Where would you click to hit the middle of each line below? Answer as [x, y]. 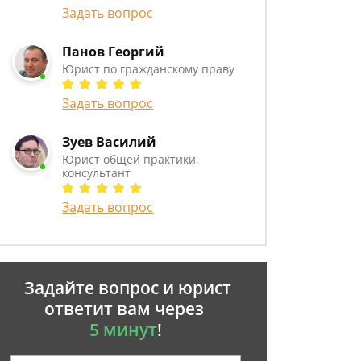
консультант [97, 173]
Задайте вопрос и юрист [126, 288]
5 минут [123, 330]
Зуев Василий [110, 142]
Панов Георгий [114, 52]
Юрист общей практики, [131, 159]
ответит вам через [126, 309]
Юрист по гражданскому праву [149, 69]
